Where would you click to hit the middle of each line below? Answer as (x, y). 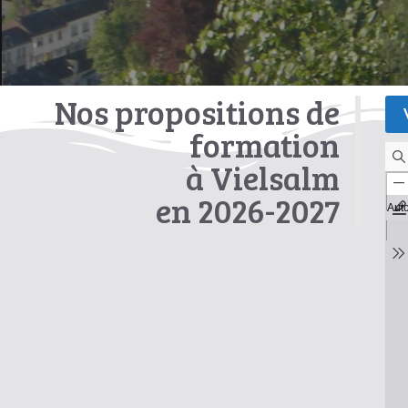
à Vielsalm (262, 177)
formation (264, 144)
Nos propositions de (197, 112)
